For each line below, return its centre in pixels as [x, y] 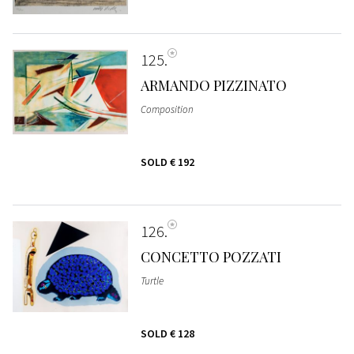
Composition [167, 110]
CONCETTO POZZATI [211, 257]
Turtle [152, 281]
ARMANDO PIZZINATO [213, 86]
